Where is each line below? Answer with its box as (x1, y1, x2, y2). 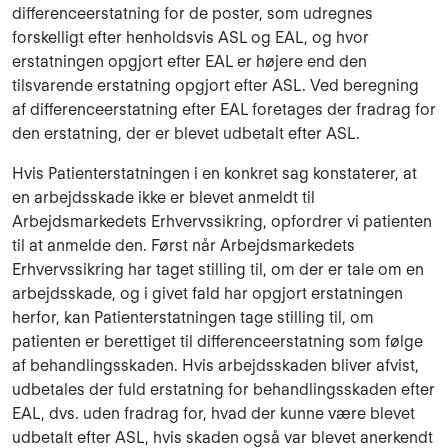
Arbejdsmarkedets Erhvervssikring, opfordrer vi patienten (12, 212, 432, 232)
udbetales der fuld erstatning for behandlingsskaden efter (12, 380, 435, 400)
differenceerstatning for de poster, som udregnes (12, 3, 373, 23)
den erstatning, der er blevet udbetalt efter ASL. (12, 123, 360, 143)
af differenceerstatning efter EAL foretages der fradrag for (12, 99, 436, 119)
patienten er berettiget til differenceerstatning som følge (12, 332, 423, 352)
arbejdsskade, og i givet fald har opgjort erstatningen (12, 284, 403, 304)
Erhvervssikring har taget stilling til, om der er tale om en (12, 260, 424, 280)
